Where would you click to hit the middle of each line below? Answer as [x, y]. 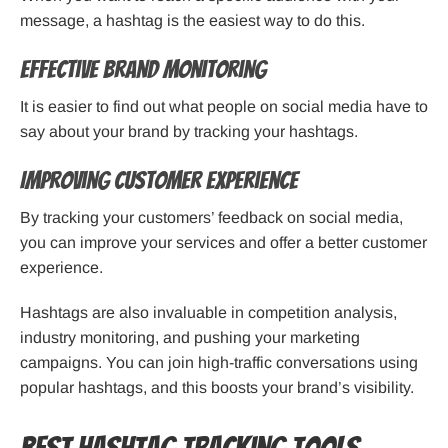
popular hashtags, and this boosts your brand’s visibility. [217, 388]
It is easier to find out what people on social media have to [224, 107]
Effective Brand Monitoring [143, 70]
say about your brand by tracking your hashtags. [189, 132]
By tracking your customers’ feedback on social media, [211, 218]
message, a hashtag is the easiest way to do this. [192, 21]
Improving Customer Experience [159, 181]
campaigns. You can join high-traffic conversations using [219, 363]
